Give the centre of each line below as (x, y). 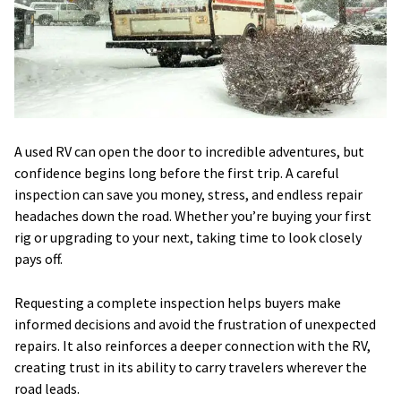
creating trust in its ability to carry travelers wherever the (191, 367)
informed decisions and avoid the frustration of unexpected (195, 324)
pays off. (38, 259)
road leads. (47, 389)
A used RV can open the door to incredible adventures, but (189, 152)
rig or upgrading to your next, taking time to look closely (188, 238)
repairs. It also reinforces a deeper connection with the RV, (192, 346)
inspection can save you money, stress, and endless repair (188, 195)
